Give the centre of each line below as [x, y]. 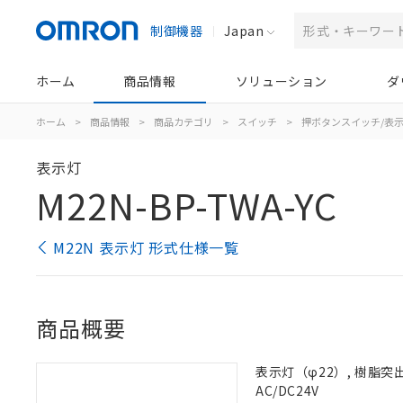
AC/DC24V [287, 390]
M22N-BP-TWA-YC [187, 205]
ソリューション [281, 81]
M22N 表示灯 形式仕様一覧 [147, 247]
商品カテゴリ [184, 121]
